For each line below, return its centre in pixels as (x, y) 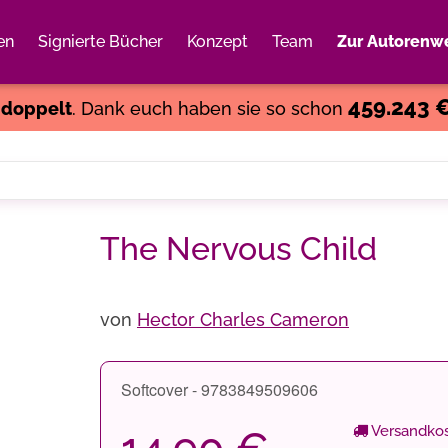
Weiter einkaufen (313, 65)
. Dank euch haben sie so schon (209, 108)
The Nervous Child (238, 248)
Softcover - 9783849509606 (219, 389)
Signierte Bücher (100, 41)
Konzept (217, 41)
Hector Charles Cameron (243, 319)
